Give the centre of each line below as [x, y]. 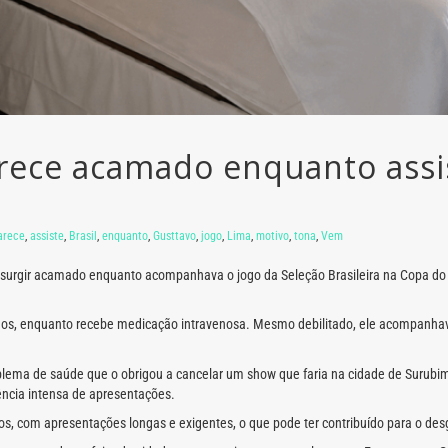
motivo [272, 235]
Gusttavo [174, 235]
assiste [47, 235]
